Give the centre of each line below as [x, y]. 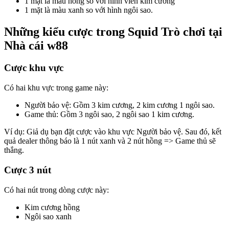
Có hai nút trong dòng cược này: [56, 190]
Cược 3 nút [28, 170]
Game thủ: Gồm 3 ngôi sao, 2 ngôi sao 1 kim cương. [109, 114]
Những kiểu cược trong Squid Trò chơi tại [113, 31]
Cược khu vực [34, 68]
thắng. [14, 150]
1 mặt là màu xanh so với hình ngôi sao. [89, 10]
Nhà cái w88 [36, 45]
